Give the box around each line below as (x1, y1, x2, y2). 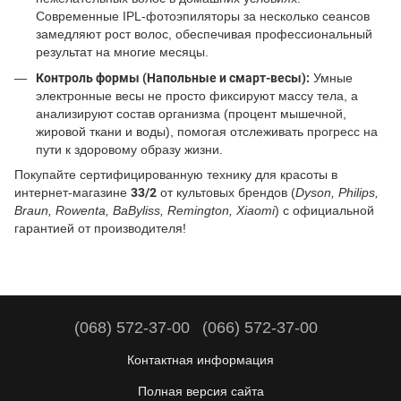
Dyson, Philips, (295, 185, 379, 200)
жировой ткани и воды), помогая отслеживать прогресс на (36, 124, 378, 139)
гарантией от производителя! (14, 221, 186, 236)
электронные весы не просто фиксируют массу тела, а (36, 88, 358, 103)
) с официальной (275, 203, 374, 218)
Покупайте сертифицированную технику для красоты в (14, 167, 337, 183)
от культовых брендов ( (157, 185, 295, 200)
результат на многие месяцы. (36, 45, 209, 60)
